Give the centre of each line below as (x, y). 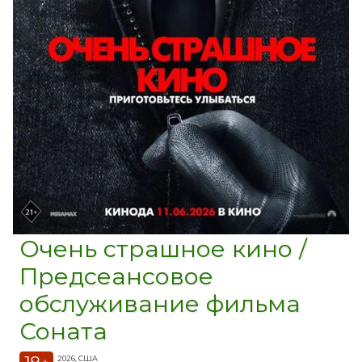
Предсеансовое (116, 276)
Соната (63, 330)
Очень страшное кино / (163, 248)
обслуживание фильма (160, 303)
